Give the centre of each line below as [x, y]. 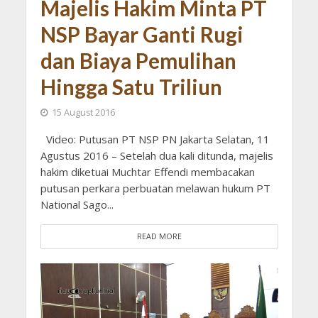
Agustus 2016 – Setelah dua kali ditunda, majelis [157, 156]
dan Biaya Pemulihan [138, 61]
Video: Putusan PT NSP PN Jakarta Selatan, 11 [155, 139]
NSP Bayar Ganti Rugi [142, 35]
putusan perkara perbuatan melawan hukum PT [155, 188]
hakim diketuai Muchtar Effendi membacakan [147, 172]
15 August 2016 [83, 113]
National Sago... [77, 205]
